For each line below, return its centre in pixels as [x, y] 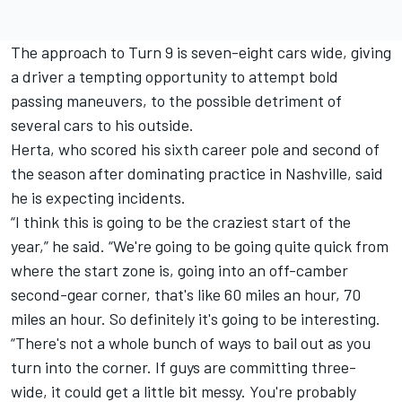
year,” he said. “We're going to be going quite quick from [200, 245]
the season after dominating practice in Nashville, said [197, 173]
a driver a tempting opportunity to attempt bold [175, 76]
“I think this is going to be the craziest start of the [181, 221]
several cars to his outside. [102, 124]
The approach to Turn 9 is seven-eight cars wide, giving [201, 52]
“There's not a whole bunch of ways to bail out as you [191, 342]
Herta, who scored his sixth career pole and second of [195, 149]
